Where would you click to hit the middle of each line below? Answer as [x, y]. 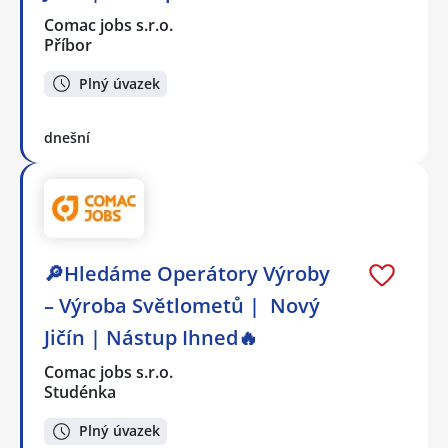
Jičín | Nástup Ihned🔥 [151, 337]
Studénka [80, 391]
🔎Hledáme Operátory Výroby [187, 273]
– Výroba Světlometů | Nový [182, 305]
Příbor [68, 44]
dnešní [67, 138]
